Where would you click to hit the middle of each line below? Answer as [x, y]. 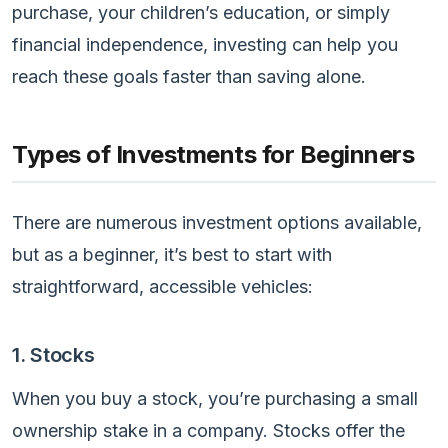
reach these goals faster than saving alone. [189, 76]
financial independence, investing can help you [205, 44]
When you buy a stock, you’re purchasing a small [215, 398]
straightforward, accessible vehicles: [162, 286]
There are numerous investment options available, [217, 222]
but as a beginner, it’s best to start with [172, 254]
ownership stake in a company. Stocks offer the [208, 430]
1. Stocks [53, 354]
